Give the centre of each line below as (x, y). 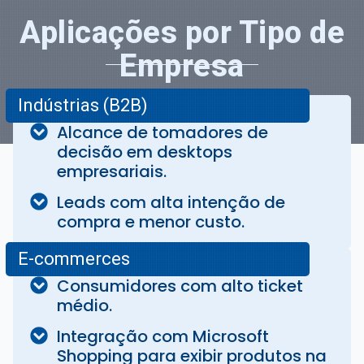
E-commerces (74, 258)
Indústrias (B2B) (83, 105)
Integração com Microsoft (162, 336)
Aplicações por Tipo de (182, 32)
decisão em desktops (144, 152)
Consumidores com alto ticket (180, 286)
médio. (84, 305)
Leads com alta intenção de (171, 202)
